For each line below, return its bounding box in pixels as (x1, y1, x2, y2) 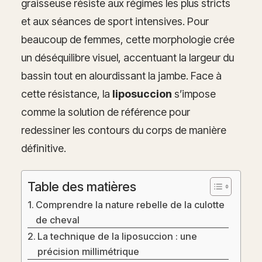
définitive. (21, 142, 66, 155)
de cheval (36, 214, 80, 226)
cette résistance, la (21, 88, 112, 101)
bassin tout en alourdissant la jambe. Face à (21, 70, 222, 82)
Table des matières (27, 178, 136, 194)
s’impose (172, 88, 216, 101)
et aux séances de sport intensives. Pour (21, 15, 209, 28)
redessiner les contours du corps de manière (21, 124, 226, 137)
